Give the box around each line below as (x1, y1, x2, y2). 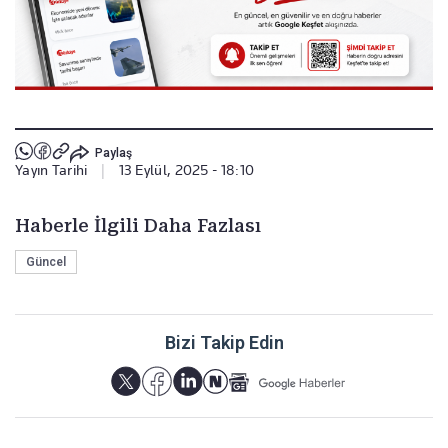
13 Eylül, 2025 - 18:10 (118, 162, 255, 179)
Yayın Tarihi (15, 162, 88, 179)
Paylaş (94, 145, 132, 160)
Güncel (26, 255, 66, 270)
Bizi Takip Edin (164, 332, 284, 354)
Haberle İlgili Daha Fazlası (15, 215, 261, 237)
